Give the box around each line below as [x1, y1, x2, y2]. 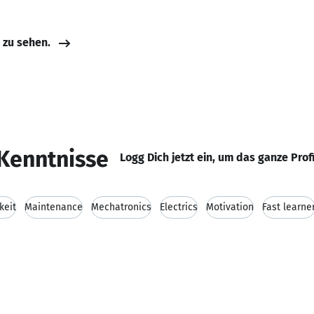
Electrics [160, 201, 198, 213]
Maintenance [25, 201, 83, 213]
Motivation [206, 201, 254, 213]
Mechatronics [91, 201, 151, 213]
